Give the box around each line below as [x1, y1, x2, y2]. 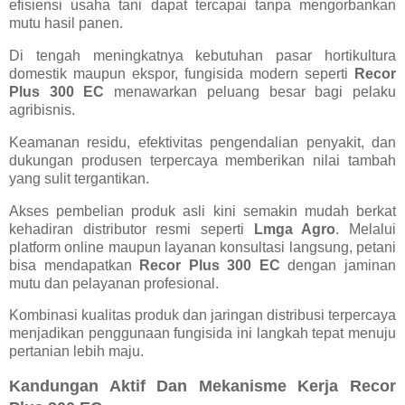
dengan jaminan [279, 257, 397, 273]
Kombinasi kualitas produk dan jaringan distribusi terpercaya [9, 307, 396, 324]
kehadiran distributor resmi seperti [9, 221, 254, 237]
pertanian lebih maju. [9, 344, 144, 360]
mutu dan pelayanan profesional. [9, 275, 219, 291]
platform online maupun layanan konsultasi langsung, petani [9, 239, 396, 255]
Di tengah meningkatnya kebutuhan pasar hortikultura [9, 47, 396, 63]
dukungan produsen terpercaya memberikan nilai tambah [9, 152, 396, 168]
